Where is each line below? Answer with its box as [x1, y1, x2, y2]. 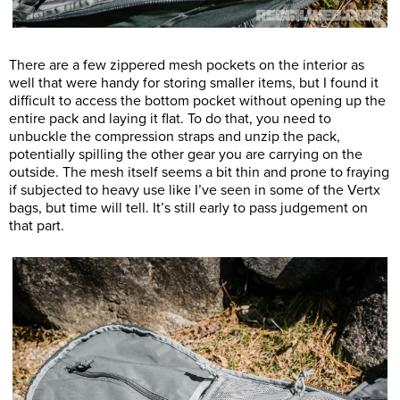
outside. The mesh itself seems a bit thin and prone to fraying [9, 162, 389, 181]
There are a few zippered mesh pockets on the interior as [9, 55, 364, 74]
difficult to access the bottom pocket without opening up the [9, 91, 386, 110]
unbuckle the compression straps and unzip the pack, [9, 127, 340, 146]
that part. [9, 216, 64, 235]
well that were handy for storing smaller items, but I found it [9, 73, 379, 92]
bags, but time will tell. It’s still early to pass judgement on [9, 198, 368, 217]
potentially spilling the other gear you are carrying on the [9, 145, 362, 163]
